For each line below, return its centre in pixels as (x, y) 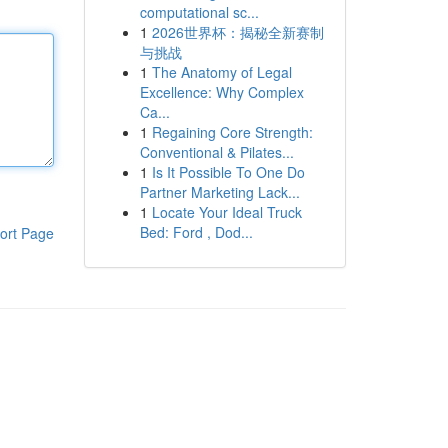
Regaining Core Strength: (232, 132)
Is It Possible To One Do (228, 172)
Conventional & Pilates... (216, 152)
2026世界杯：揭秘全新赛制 (237, 32)
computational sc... (199, 12)
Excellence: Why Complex (221, 92)
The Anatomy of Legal (221, 72)
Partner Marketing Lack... (219, 192)
